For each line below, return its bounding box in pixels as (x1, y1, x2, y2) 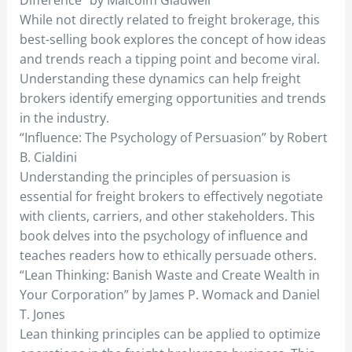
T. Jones (19, 305, 65, 323)
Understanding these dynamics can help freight (19, 69, 301, 87)
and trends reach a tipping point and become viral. (19, 49, 320, 68)
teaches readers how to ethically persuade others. (19, 246, 317, 264)
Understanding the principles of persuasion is (19, 167, 291, 185)
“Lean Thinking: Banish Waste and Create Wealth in (19, 266, 320, 284)
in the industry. (19, 108, 109, 126)
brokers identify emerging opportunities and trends (19, 89, 326, 107)
